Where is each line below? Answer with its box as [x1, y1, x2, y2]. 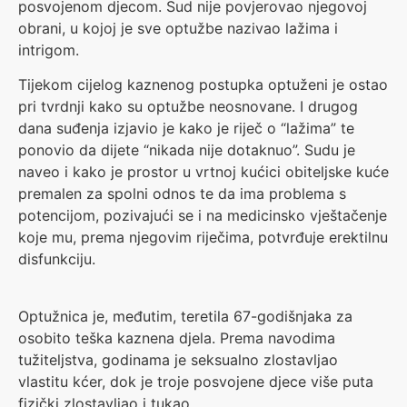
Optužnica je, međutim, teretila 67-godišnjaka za [18, 306, 352, 325]
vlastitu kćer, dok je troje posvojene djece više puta [18, 372, 373, 391]
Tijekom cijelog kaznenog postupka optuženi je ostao [18, 75, 388, 94]
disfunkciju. [18, 250, 95, 269]
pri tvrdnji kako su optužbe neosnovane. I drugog [18, 97, 358, 116]
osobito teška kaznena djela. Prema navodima [18, 328, 335, 347]
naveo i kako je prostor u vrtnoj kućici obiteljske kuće [18, 163, 389, 182]
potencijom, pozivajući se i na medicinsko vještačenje [18, 206, 387, 225]
